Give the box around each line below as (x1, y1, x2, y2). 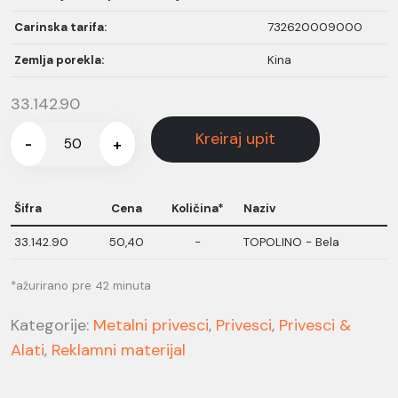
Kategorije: (11, 314, 93, 336)
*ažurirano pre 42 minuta (11, 277, 151, 293)
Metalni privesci (93, 314, 209, 336)
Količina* (171, 200, 224, 216)
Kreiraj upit (195, 128, 275, 149)
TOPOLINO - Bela (243, 234, 339, 250)
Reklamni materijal (52, 338, 186, 361)
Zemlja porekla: (14, 52, 104, 68)
